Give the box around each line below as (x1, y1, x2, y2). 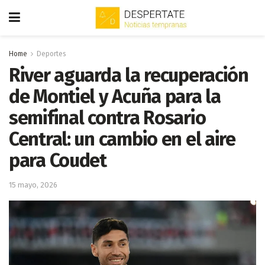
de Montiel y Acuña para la (9, 85, 221, 108)
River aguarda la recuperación (9, 64, 248, 86)
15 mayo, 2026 (9, 180, 57, 189)
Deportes (37, 50, 66, 58)
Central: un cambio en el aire (9, 128, 235, 150)
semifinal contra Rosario (9, 106, 206, 129)
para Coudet (9, 149, 106, 172)
